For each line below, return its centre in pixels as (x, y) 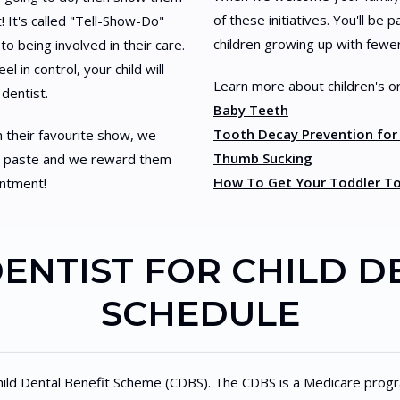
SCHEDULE (200, 313)
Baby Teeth (251, 110)
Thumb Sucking (263, 158)
